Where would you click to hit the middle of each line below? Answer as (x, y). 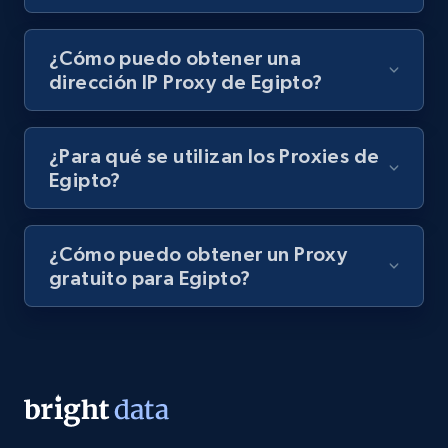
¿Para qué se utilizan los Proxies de (214, 155)
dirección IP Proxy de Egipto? (186, 81)
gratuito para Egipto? (150, 277)
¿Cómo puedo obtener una (175, 57)
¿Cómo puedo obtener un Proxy (198, 253)
